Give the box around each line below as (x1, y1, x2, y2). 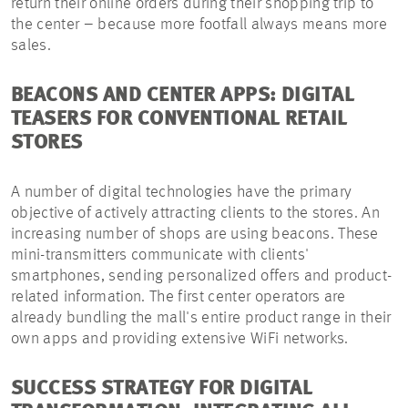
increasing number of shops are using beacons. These (11, 226, 379, 243)
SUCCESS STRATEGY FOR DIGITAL (11, 379, 313, 400)
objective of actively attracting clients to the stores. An (11, 205, 381, 222)
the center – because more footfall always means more (11, 16, 388, 34)
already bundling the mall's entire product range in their (11, 310, 392, 327)
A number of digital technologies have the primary (11, 184, 352, 201)
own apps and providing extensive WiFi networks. (11, 331, 352, 348)
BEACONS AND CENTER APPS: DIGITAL (11, 86, 355, 107)
